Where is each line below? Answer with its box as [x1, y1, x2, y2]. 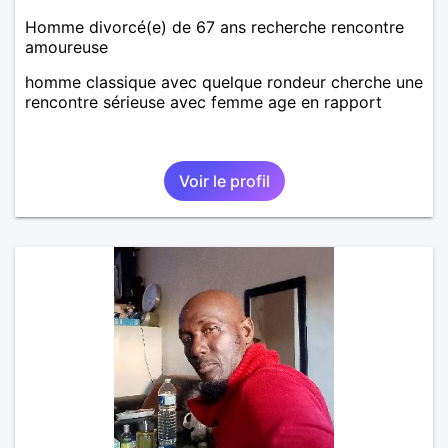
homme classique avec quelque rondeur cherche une [25, 71, 423, 92]
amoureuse [25, 36, 108, 57]
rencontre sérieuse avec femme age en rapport [25, 91, 382, 112]
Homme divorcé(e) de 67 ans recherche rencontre [25, 16, 404, 37]
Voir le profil [178, 170, 270, 191]
